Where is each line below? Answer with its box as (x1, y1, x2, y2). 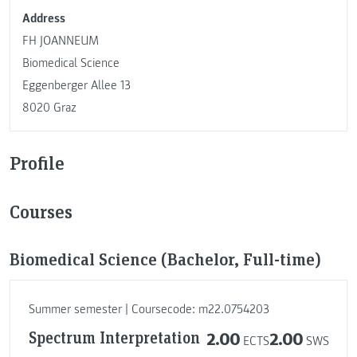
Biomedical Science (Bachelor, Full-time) (10, 246, 321, 270)
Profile (10, 149, 65, 175)
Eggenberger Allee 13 (22, 77, 131, 94)
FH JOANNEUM (22, 33, 99, 49)
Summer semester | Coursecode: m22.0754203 (28, 301, 269, 318)
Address (22, 10, 65, 27)
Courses (10, 198, 73, 223)
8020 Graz (22, 100, 76, 116)
